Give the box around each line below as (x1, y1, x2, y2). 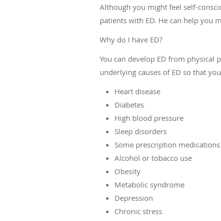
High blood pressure (114, 112, 184, 123)
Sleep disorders (114, 126, 167, 136)
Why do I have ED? (100, 34, 162, 44)
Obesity (114, 166, 141, 176)
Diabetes (114, 99, 144, 110)
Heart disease (114, 86, 160, 96)
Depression (114, 192, 153, 203)
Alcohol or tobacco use (114, 152, 192, 163)
